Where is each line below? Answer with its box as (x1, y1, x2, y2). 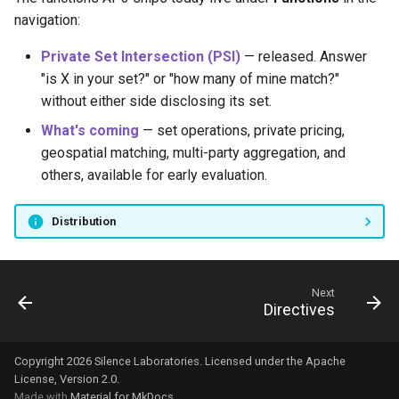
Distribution (51, 214, 116, 228)
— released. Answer (240, 48, 367, 66)
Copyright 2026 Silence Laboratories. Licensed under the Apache (14, 354, 346, 369)
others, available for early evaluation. (41, 167, 267, 184)
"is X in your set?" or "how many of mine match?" (41, 70, 339, 88)
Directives (264, 300, 335, 320)
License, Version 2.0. (14, 372, 119, 387)
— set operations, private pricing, (139, 122, 345, 140)
